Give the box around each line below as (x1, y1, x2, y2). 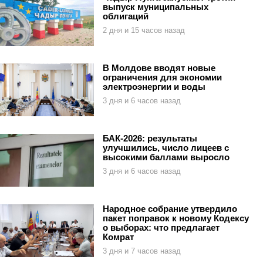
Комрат (103, 231, 134, 242)
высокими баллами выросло (103, 151, 230, 162)
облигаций (103, 11, 149, 21)
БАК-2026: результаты (103, 133, 197, 143)
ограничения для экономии (103, 72, 222, 82)
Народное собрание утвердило (103, 203, 237, 214)
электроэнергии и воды (103, 81, 205, 92)
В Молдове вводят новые (103, 62, 215, 73)
